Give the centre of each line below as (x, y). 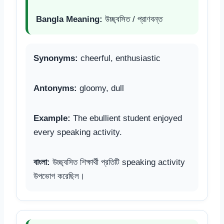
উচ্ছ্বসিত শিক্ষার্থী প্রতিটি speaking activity (117, 162)
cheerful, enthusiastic (119, 58)
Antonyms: (55, 88)
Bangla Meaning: (69, 19)
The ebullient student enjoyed (126, 118)
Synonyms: (56, 58)
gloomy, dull (100, 88)
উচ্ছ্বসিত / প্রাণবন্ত (132, 19)
